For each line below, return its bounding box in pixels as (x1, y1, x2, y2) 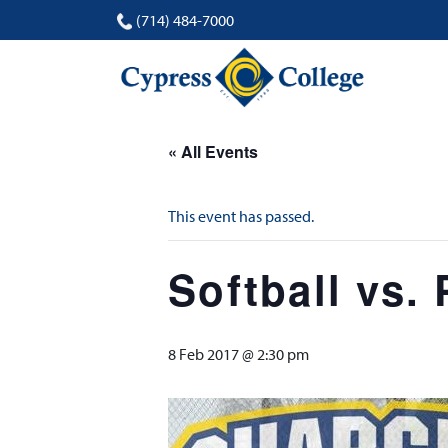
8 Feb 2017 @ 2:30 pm (168, 344, 309, 364)
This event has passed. (168, 206, 314, 226)
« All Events (168, 140, 258, 163)
